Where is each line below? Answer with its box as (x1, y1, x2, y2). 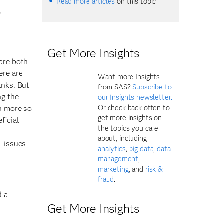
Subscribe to (132, 82, 172, 91)
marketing (98, 164, 129, 174)
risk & (145, 164, 163, 174)
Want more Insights (98, 72, 160, 81)
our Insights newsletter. (98, 92, 173, 102)
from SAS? (98, 82, 133, 91)
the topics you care (98, 123, 159, 132)
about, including (98, 133, 147, 143)
